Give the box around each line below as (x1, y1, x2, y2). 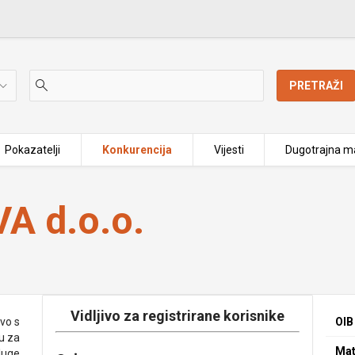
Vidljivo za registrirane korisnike (70, 307, 284, 324)
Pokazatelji (5, 143, 61, 156)
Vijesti (213, 143, 244, 156)
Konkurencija (101, 143, 172, 156)
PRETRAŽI (289, 79, 344, 92)
